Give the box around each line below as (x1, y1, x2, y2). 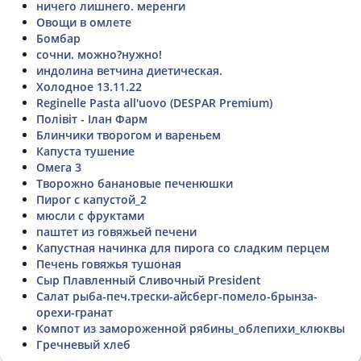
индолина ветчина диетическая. (36, 62, 222, 78)
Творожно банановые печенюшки (36, 175, 233, 191)
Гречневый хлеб (36, 336, 131, 352)
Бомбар (36, 30, 81, 46)
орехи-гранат (36, 304, 113, 320)
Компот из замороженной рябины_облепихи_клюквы (36, 320, 345, 336)
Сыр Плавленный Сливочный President (36, 272, 261, 288)
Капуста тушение (36, 143, 135, 159)
